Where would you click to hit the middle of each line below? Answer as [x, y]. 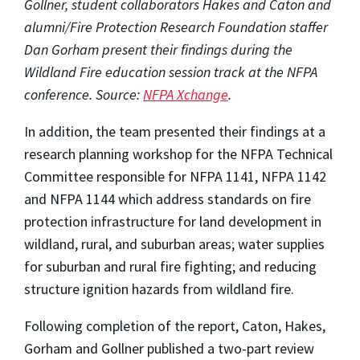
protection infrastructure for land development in [173, 221]
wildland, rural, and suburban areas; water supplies [174, 243]
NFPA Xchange [186, 94]
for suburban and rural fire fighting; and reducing [170, 266]
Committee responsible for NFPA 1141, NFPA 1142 [175, 176]
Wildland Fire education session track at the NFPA [171, 72]
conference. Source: [84, 94]
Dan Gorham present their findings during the [158, 49]
